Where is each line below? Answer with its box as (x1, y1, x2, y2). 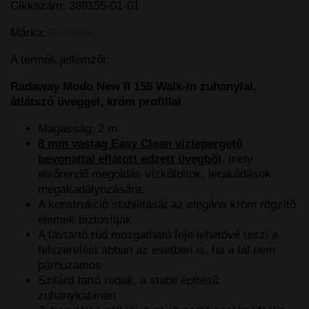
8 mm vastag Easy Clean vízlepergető (38, 137, 243, 151)
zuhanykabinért (38, 289, 117, 303)
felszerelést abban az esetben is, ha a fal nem (38, 243, 275, 257)
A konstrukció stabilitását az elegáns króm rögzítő (38, 198, 296, 212)
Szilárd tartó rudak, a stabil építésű (38, 274, 219, 288)
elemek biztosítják (38, 213, 132, 227)
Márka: (10, 26, 50, 40)
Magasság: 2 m (38, 122, 117, 136)
